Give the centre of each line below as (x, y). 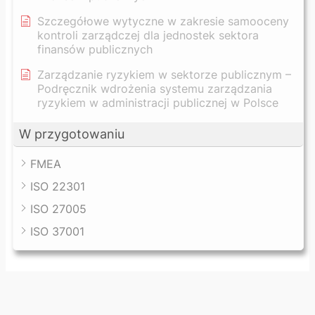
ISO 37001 (57, 231)
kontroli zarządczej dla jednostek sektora (148, 35)
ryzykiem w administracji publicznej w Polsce (158, 102)
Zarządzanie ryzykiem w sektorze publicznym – (164, 74)
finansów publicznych (95, 49)
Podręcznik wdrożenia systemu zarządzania (155, 88)
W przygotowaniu (72, 134)
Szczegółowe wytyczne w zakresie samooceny (163, 21)
